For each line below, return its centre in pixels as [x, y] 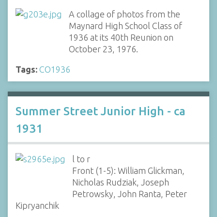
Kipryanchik [37, 205]
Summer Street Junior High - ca [101, 111]
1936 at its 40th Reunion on [121, 37]
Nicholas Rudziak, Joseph [120, 182]
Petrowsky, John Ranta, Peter [129, 194]
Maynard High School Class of [125, 25]
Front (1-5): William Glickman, [128, 170]
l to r [81, 159]
